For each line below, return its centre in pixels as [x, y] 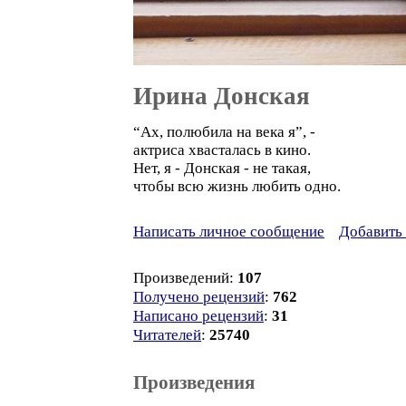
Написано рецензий [198, 316]
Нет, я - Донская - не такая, [222, 168]
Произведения [194, 382]
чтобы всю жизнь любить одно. [237, 186]
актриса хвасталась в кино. [222, 150]
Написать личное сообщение [229, 232]
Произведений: [185, 278]
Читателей [167, 335]
